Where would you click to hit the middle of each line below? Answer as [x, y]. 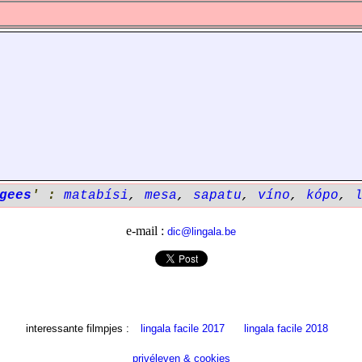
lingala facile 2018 [286, 328]
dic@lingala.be [202, 232]
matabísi [96, 196]
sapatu [217, 196]
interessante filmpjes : [79, 328]
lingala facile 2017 [183, 328]
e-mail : [147, 231]
